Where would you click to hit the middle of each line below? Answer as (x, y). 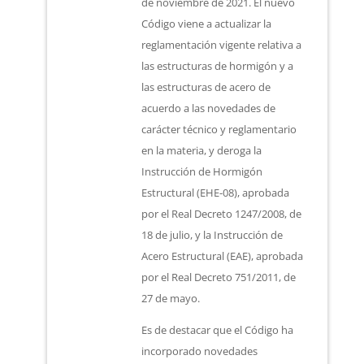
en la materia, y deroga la (202, 150)
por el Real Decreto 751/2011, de (219, 277)
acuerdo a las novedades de (209, 108)
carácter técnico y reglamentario (219, 129)
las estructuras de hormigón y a (218, 66)
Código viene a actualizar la (207, 24)
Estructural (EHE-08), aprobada (216, 193)
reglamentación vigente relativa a (222, 45)
